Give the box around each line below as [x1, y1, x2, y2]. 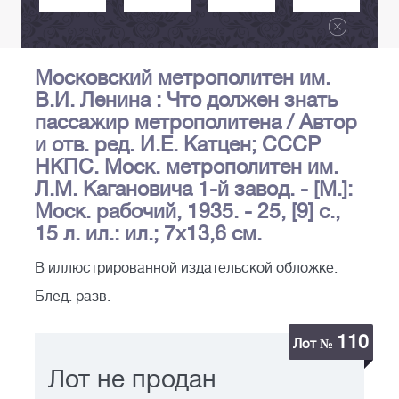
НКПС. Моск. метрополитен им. [35, 155, 338, 179]
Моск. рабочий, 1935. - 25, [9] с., [35, 199, 340, 224]
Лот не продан [48, 365, 216, 395]
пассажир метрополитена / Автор [35, 110, 357, 134]
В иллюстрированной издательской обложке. [35, 260, 338, 277]
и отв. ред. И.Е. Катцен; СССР [35, 133, 321, 157]
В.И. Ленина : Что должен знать [35, 88, 338, 112]
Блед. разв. [35, 289, 110, 305]
